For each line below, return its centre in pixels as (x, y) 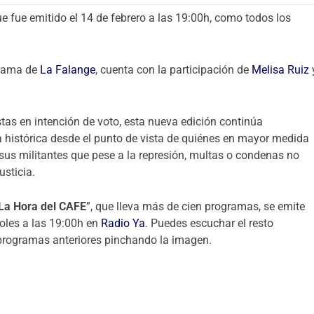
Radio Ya (123, 224)
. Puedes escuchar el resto (210, 224)
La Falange (68, 69)
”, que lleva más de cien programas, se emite (196, 207)
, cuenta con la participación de (174, 69)
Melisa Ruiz (281, 69)
